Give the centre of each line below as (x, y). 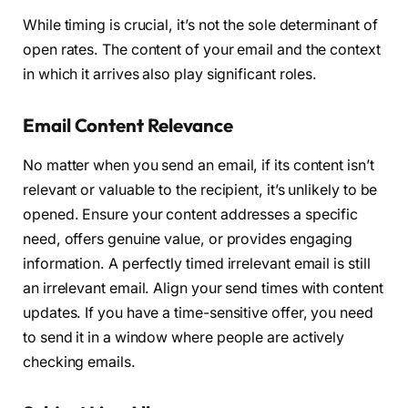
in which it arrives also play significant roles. (170, 74)
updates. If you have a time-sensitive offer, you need (198, 312)
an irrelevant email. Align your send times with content (203, 288)
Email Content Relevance (128, 125)
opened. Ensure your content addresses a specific (191, 214)
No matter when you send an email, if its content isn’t (199, 165)
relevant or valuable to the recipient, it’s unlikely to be (200, 189)
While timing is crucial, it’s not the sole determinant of (200, 25)
